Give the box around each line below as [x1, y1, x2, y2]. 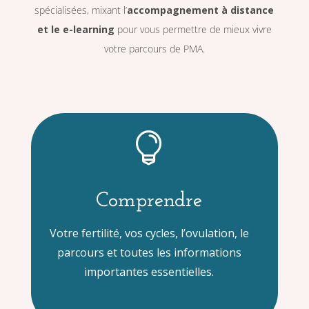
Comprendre [96, 190, 203, 212]
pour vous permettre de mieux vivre [114, 23, 272, 37]
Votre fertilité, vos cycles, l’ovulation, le [49, 226, 249, 241]
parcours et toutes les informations [57, 245, 241, 261]
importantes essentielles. [84, 264, 215, 280]
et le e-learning [37, 23, 114, 37]
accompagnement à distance [127, 3, 275, 17]
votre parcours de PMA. [103, 42, 205, 56]
